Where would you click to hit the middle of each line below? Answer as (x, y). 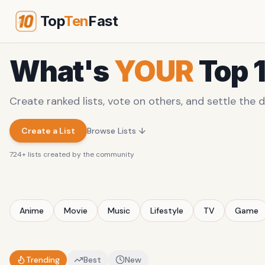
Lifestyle (167, 211)
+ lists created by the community (78, 154)
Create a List (48, 131)
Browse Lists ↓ (117, 131)
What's (62, 71)
